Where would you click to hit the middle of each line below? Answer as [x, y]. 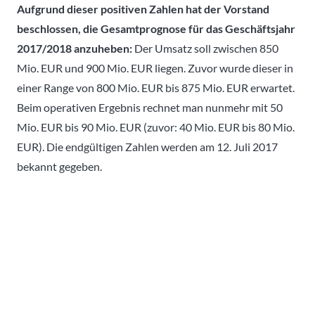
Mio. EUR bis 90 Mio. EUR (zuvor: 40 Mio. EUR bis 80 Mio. [156, 127]
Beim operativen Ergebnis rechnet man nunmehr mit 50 [150, 107]
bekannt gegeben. [59, 166]
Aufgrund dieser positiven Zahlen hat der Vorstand [143, 8]
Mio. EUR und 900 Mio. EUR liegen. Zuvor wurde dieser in [155, 67]
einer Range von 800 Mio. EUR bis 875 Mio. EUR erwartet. [156, 87]
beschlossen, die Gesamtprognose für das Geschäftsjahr [156, 28]
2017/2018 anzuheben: [75, 48]
